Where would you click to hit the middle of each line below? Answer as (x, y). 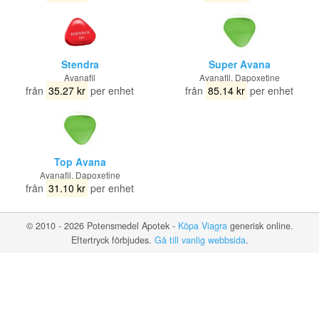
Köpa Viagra (202, 226)
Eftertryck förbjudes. (113, 240)
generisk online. (260, 226)
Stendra (80, 64)
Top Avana (80, 162)
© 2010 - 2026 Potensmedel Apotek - (102, 226)
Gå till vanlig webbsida (200, 240)
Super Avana (239, 64)
